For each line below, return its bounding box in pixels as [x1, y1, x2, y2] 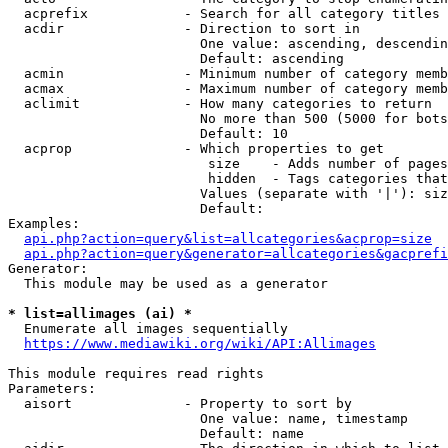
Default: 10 [8, 126, 288, 141]
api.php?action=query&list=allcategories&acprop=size [24, 231, 432, 246]
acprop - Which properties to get [8, 141, 384, 156]
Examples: [8, 216, 80, 231]
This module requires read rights [8, 366, 264, 381]
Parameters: [8, 381, 96, 396]
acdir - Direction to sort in [8, 21, 360, 36]
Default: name [8, 426, 304, 441]
